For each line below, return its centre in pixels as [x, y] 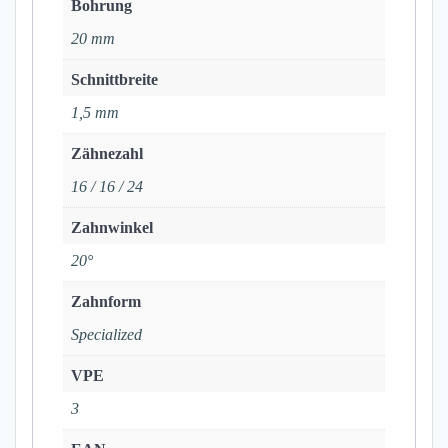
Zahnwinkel [112, 228]
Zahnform [106, 302]
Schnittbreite [114, 80]
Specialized [106, 335]
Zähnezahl [107, 154]
